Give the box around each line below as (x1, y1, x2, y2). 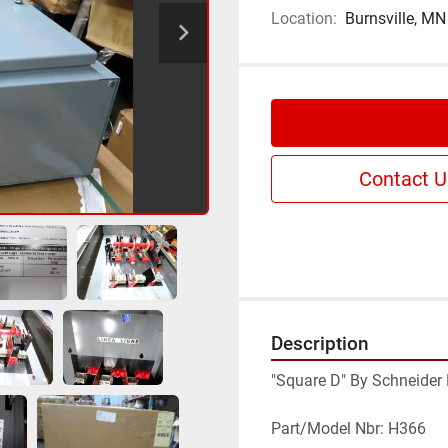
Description (271, 333, 369, 355)
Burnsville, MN (345, 9, 446, 28)
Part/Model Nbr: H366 (271, 419, 426, 438)
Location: (271, 9, 337, 28)
